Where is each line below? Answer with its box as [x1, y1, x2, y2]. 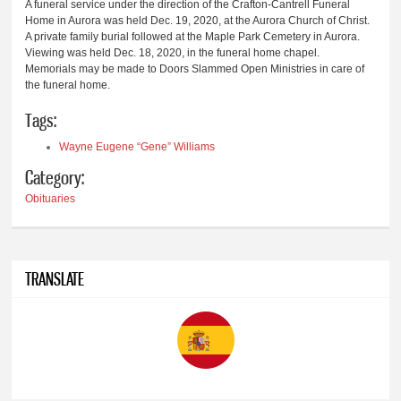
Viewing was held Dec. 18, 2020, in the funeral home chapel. [25, 47, 320, 60]
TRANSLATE [25, 267, 85, 290]
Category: [25, 165, 85, 189]
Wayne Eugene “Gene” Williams [59, 140, 216, 153]
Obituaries [25, 192, 76, 205]
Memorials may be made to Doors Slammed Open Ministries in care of [25, 63, 365, 76]
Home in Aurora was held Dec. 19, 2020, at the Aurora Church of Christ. [25, 14, 371, 28]
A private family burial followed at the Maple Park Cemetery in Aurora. [25, 30, 361, 44]
